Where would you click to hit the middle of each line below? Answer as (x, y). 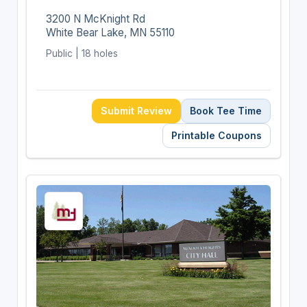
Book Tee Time (226, 110)
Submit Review (137, 110)
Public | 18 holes (82, 53)
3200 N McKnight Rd (95, 19)
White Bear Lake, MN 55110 (110, 32)
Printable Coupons (217, 135)
